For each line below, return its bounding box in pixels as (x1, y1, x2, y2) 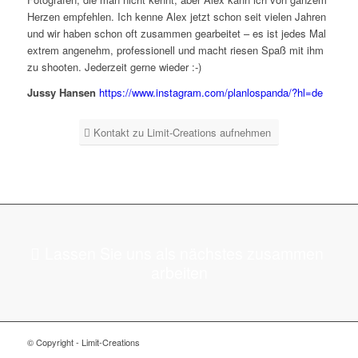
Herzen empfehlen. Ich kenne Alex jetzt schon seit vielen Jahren (26, 9, 326, 25)
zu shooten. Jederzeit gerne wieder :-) (26, 59, 201, 75)
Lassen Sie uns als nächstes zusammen (44, 242, 324, 265)
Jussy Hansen (26, 85, 99, 101)
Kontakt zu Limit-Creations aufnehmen (93, 125, 271, 141)
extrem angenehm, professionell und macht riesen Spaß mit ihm (26, 42, 324, 58)
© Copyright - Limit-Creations (26, 336, 140, 349)
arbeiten (150, 261, 208, 284)
